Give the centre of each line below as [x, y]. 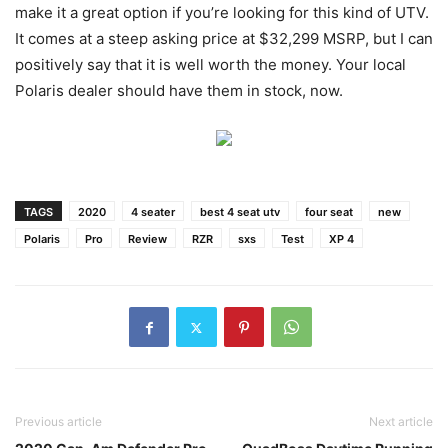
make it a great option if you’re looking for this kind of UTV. [222, 13]
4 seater [153, 212]
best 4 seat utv [240, 212]
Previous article [58, 422]
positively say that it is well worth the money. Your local [210, 65]
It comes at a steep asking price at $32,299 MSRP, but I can [224, 39]
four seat [329, 212]
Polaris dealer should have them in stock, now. [179, 91]
